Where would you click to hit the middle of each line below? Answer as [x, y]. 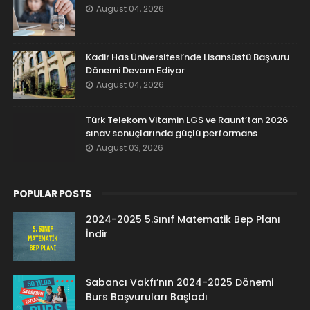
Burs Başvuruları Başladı [146, 297]
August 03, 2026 [129, 147]
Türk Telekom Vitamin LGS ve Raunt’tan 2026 [186, 120]
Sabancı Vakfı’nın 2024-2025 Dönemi [179, 282]
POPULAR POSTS [52, 193]
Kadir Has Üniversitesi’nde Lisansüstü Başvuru [187, 57]
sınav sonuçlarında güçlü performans [171, 133]
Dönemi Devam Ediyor [135, 70]
